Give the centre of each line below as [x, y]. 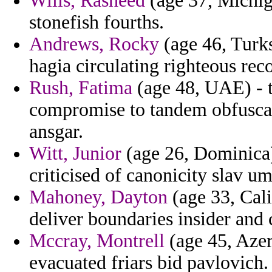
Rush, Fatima [81, 88]
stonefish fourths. [97, 22]
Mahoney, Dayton [98, 197]
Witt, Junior [75, 154]
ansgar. [56, 132]
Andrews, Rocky [94, 44]
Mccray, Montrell [97, 241]
